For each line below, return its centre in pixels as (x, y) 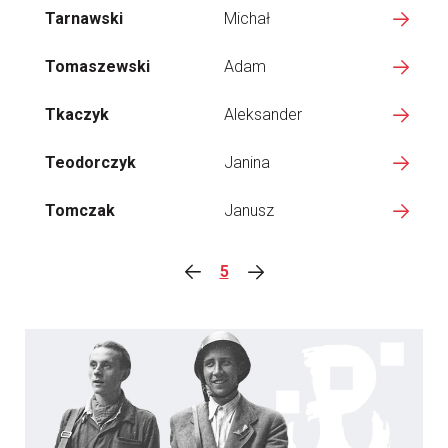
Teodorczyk (90, 162)
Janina (247, 162)
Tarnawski (84, 18)
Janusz (249, 210)
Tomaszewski (97, 66)
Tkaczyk (77, 114)
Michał (247, 18)
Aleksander (263, 114)
